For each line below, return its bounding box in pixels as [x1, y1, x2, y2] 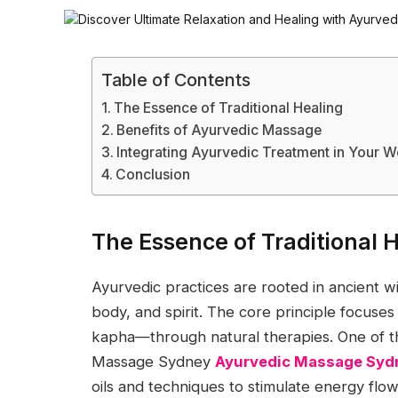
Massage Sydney [92, 353, 215, 371]
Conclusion [115, 166, 191, 183]
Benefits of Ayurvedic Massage [116, 122, 322, 139]
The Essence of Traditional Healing [114, 99, 344, 116]
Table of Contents [101, 69, 251, 92]
